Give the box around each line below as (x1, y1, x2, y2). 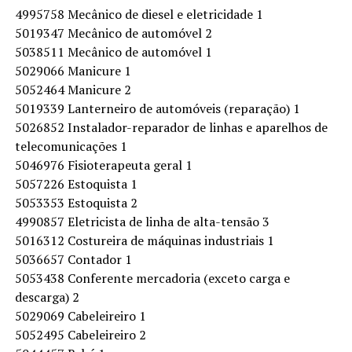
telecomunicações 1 (14, 137, 127, 155)
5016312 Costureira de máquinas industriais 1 (14, 232, 274, 249)
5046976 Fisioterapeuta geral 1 (14, 156, 192, 174)
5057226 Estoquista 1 (14, 175, 137, 192)
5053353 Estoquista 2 (14, 194, 137, 211)
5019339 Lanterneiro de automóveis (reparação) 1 (14, 100, 300, 117)
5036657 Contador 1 (14, 251, 132, 268)
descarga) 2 (14, 288, 79, 306)
